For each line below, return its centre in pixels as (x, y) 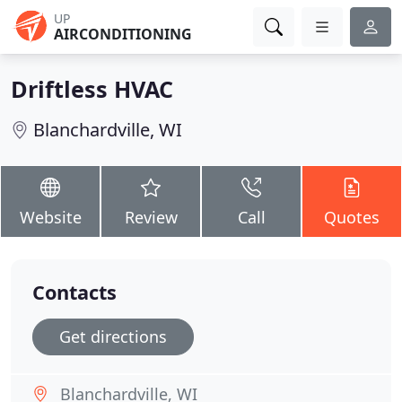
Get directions (113, 336)
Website (50, 217)
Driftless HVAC (92, 89)
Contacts (74, 292)
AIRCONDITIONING (123, 34)
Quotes (352, 217)
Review (151, 217)
